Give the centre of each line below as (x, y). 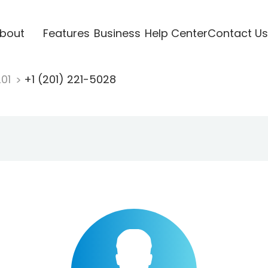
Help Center (176, 33)
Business (117, 33)
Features (66, 33)
